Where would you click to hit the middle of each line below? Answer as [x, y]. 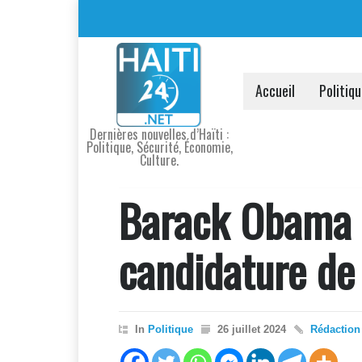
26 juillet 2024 [252, 329]
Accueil [275, 90]
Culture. [159, 160]
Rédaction [335, 329]
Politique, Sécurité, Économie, [159, 147]
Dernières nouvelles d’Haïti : [159, 134]
